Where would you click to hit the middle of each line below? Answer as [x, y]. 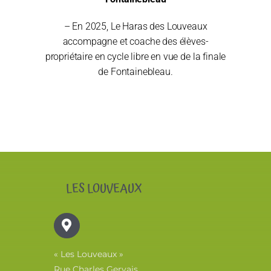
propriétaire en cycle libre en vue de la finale [135, 56]
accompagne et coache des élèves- [135, 41]
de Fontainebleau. [135, 71]
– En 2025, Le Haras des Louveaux [135, 26]
